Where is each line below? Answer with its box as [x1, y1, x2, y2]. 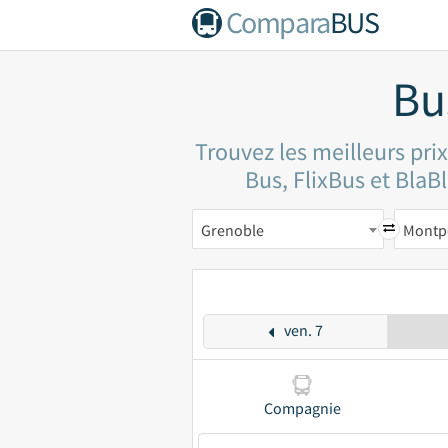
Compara [225, 3, 330, 41]
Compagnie [263, 398, 341, 418]
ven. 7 [283, 320, 323, 340]
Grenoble [201, 220, 264, 240]
